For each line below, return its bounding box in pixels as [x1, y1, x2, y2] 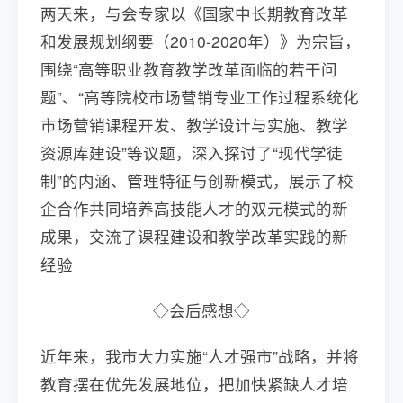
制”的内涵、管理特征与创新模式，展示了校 [40, 169, 354, 192]
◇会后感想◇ [153, 299, 250, 321]
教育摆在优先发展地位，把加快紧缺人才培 [40, 372, 348, 395]
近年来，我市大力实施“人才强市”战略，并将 [40, 345, 359, 367]
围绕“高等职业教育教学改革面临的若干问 [40, 58, 337, 80]
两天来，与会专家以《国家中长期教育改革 [40, 2, 348, 24]
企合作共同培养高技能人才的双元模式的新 [40, 197, 348, 219]
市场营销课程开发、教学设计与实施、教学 [40, 113, 348, 136]
